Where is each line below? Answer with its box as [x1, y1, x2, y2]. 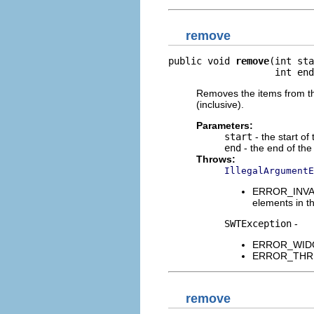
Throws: [196, 153, 235, 165]
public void [168, 55, 235, 67]
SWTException [224, 218, 292, 229]
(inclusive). [196, 99, 244, 110]
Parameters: [196, 120, 253, 131]
